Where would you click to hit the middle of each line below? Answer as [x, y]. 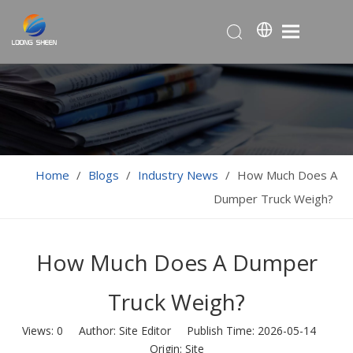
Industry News [178, 175]
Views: [39, 330]
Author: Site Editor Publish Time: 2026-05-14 [197, 330]
